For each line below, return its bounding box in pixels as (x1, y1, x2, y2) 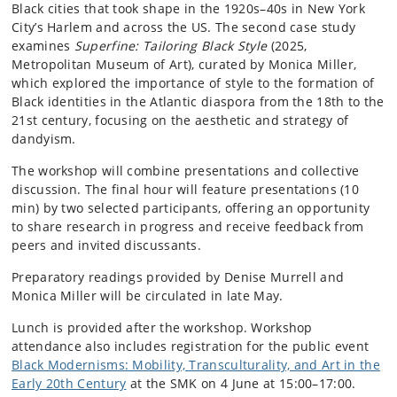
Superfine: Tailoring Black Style (74, 37, 268, 54)
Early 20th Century (12, 375, 127, 392)
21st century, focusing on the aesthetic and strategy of (12, 112, 349, 128)
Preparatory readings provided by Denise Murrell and (12, 269, 345, 285)
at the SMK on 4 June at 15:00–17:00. (126, 375, 356, 392)
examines (12, 37, 74, 54)
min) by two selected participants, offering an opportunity (12, 199, 370, 216)
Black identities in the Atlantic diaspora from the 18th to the (12, 93, 385, 110)
